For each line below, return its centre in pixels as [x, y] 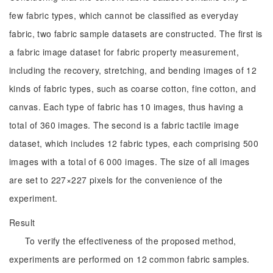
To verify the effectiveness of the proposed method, [131, 241]
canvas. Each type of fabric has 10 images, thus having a [126, 107]
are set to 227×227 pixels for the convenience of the [116, 180]
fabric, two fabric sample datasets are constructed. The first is [136, 34]
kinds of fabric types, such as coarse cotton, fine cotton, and [133, 88]
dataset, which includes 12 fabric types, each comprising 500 [134, 143]
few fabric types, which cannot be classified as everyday [124, 15]
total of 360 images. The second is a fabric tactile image [124, 125]
